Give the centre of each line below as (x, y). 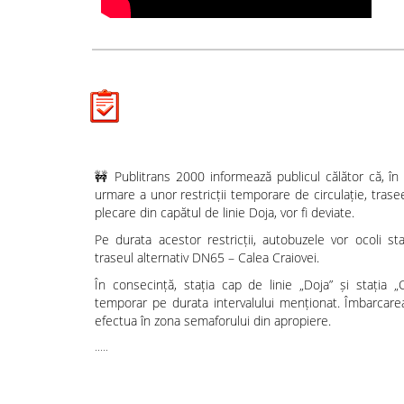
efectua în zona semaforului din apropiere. (213, 321)
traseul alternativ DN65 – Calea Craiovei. (207, 257)
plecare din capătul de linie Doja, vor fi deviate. (225, 212)
